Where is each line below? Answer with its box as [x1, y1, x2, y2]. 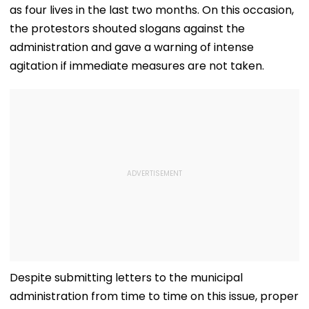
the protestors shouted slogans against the [10, 20, 245, 37]
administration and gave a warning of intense [10, 39, 254, 55]
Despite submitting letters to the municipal [10, 269, 243, 286]
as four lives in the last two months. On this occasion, [10, 1, 294, 18]
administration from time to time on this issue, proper [10, 288, 299, 304]
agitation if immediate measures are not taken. [10, 57, 264, 74]
